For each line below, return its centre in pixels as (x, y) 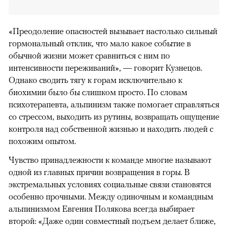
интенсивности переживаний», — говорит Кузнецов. (105, 67)
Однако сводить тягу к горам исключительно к (95, 80)
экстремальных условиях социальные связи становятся (110, 184)
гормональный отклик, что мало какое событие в (100, 43)
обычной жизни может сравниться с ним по (89, 55)
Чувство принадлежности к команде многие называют (110, 160)
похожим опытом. (42, 141)
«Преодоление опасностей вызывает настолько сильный (113, 31)
